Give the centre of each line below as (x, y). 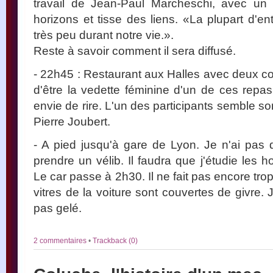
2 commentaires (61, 240)
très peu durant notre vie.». (104, 34)
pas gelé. (58, 207)
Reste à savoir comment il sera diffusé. (135, 50)
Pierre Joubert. (72, 121)
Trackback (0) (115, 240)
